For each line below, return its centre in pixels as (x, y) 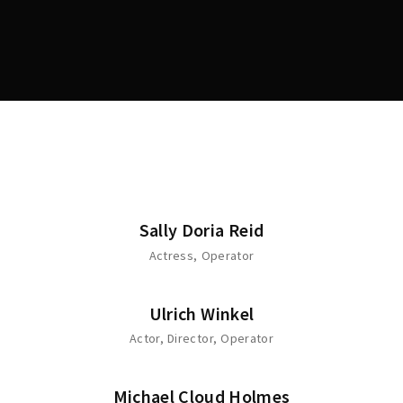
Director (190, 338)
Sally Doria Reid (201, 230)
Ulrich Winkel (201, 313)
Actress (171, 255)
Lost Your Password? (295, 12)
